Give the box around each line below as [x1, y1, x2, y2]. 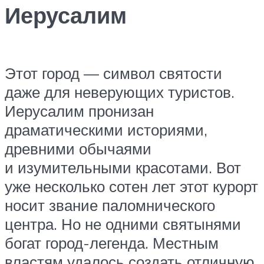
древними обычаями [5, 138, 151, 158]
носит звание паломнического [5, 195, 215, 214]
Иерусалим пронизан [5, 101, 154, 120]
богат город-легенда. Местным [5, 233, 219, 252]
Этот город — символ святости [5, 63, 222, 82]
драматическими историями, [5, 120, 207, 139]
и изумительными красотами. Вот [5, 157, 241, 177]
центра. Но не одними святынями [5, 214, 241, 233]
